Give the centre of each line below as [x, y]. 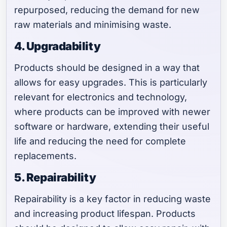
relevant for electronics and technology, [101, 97]
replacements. [46, 156]
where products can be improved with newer [112, 112]
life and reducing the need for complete [100, 141]
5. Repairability [55, 178]
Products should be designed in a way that [107, 68]
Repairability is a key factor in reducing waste [113, 199]
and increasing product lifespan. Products [105, 214]
